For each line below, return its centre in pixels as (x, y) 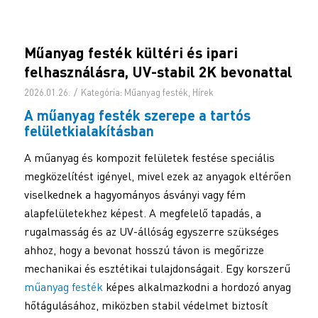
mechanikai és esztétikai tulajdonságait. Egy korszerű (157, 268)
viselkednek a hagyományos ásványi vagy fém (135, 194)
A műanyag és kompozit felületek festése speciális (149, 157)
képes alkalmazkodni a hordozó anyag (197, 286)
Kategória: (102, 93)
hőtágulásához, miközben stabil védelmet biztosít (146, 305)
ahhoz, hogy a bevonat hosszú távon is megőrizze (144, 250)
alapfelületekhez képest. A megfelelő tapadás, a (142, 213)
